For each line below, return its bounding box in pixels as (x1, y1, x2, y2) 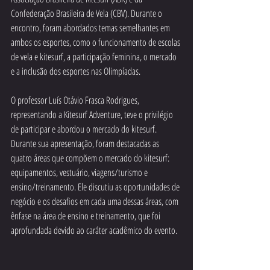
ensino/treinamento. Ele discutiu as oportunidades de (11, 180, 181, 193)
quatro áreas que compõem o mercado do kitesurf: (11, 151, 171, 165)
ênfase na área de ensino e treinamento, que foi (11, 209, 162, 222)
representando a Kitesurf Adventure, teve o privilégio (11, 107, 175, 121)
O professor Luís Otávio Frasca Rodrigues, (11, 93, 141, 107)
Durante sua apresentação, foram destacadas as (11, 136, 161, 150)
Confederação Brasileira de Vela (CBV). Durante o (11, 6, 164, 20)
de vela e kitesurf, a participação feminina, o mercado (11, 49, 178, 63)
